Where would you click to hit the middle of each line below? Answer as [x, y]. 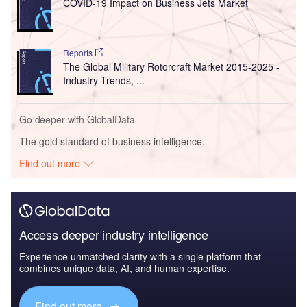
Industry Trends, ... [103, 81]
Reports [78, 53]
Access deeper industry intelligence [114, 235]
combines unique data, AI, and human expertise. [124, 268]
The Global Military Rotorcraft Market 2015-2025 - [171, 67]
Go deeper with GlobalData [77, 120]
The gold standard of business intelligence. [112, 142]
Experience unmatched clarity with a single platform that [140, 257]
